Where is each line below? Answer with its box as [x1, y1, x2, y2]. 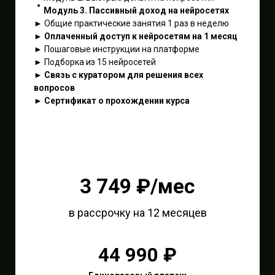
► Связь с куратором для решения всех [34, 69, 203, 80]
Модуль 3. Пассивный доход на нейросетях [44, 5, 229, 15]
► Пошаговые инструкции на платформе [34, 44, 199, 54]
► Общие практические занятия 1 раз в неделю [34, 18, 229, 28]
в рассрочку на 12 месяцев [68, 206, 207, 219]
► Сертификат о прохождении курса [34, 95, 190, 106]
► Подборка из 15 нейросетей [34, 56, 156, 67]
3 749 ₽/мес [80, 174, 195, 198]
